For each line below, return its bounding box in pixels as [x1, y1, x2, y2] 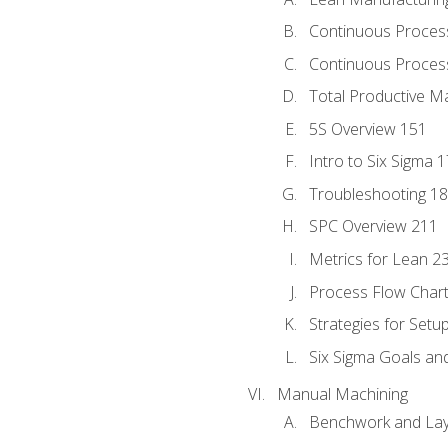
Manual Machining [276, 382, 408, 405]
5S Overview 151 [308, 117, 427, 140]
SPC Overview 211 [308, 215, 438, 238]
